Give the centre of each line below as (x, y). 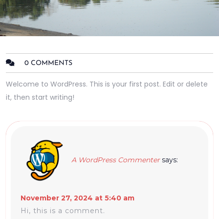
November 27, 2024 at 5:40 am (77, 198)
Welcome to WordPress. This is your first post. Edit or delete (107, 84)
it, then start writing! (40, 97)
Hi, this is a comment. (63, 211)
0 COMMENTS (48, 63)
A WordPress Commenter (116, 160)
